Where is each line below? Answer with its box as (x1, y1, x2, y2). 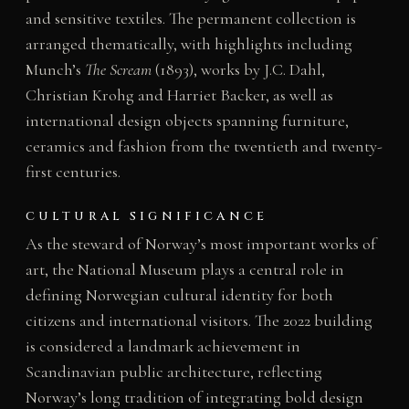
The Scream (84, 58, 152, 79)
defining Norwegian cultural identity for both (25, 285, 333, 306)
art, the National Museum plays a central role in (25, 259, 344, 280)
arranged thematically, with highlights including (25, 33, 352, 54)
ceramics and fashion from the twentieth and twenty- (25, 135, 383, 156)
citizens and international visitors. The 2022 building (25, 310, 372, 331)
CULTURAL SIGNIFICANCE (25, 208, 268, 225)
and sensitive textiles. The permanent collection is (25, 7, 356, 28)
